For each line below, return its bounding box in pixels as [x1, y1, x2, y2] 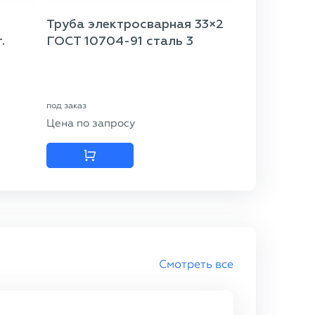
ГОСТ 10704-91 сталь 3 [46, 35, 193, 48]
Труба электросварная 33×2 [46, 18, 224, 31]
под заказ [46, 101, 86, 110]
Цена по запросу [46, 117, 135, 129]
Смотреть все [159, 257, 233, 271]
